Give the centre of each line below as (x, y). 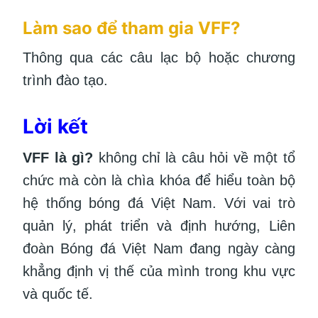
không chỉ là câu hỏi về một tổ (194, 158)
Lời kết (55, 127)
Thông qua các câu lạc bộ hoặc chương (159, 58)
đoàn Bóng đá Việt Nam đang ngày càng (159, 249)
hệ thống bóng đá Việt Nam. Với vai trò (159, 203)
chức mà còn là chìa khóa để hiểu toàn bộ (159, 181)
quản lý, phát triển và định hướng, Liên (159, 226)
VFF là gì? (58, 158)
